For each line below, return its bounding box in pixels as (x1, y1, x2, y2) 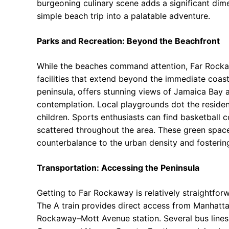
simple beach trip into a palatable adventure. (37, 10, 210, 21)
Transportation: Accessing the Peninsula (37, 162, 199, 173)
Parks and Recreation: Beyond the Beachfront (37, 35, 220, 46)
